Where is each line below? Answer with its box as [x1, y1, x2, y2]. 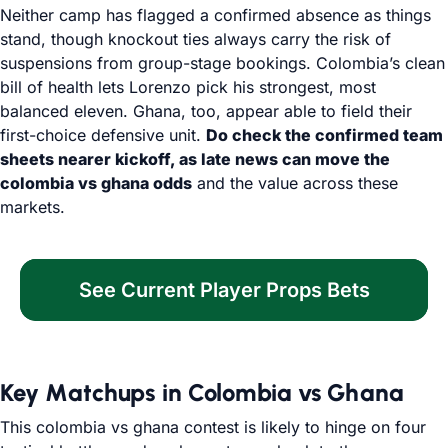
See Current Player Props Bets [78, 278, 370, 302]
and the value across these [192, 173, 398, 193]
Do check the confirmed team [206, 125, 443, 145]
